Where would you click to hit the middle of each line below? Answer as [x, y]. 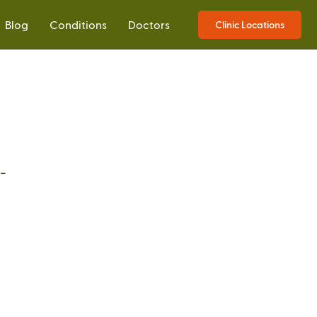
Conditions [78, 24]
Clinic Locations [250, 24]
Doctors [149, 24]
